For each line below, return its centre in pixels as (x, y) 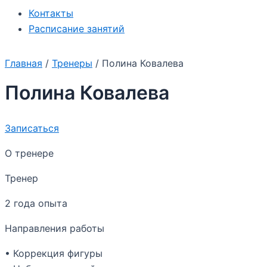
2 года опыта (36, 203)
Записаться (32, 128)
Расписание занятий (77, 29)
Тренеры (72, 63)
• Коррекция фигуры (54, 253)
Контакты (51, 13)
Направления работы (55, 228)
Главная (24, 63)
